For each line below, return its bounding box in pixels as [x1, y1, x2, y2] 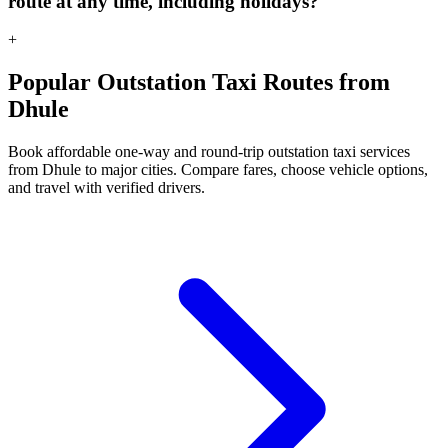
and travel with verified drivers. [8, 179, 205, 197]
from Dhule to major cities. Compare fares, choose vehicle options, [8, 161, 428, 179]
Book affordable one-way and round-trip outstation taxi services [8, 143, 410, 161]
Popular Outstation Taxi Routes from [8, 69, 390, 96]
